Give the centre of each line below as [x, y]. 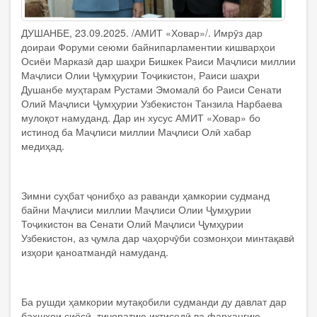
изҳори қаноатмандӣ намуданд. [95, 252]
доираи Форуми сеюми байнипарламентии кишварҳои [148, 46]
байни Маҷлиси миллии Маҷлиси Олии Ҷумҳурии [136, 209]
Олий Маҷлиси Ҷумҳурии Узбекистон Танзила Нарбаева [152, 103]
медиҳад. [43, 145]
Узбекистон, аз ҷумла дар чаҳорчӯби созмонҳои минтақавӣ [158, 237]
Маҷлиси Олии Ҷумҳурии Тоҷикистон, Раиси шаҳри [140, 75]
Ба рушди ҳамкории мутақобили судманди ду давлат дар [154, 301]
